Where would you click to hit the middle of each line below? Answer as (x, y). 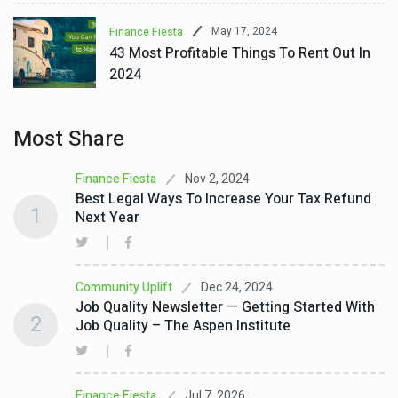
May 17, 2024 (244, 31)
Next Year (107, 218)
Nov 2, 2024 (217, 179)
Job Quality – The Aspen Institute (183, 326)
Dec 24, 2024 (237, 287)
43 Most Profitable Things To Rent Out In (239, 53)
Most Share (69, 139)
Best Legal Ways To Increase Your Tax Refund (223, 199)
